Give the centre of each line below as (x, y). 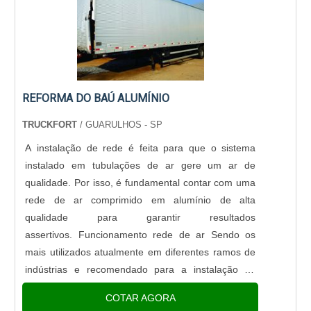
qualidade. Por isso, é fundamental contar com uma (141, 183)
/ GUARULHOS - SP (120, 125)
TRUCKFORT (50, 125)
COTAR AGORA (140, 297)
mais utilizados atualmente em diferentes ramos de (141, 252)
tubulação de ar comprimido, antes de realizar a (141, 287)
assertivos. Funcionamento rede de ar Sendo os (141, 235)
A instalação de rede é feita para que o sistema (141, 148)
